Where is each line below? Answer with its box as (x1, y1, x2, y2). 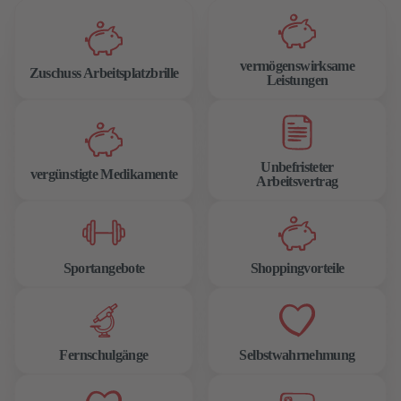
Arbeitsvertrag (256, 174, 338, 189)
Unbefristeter (260, 159, 334, 175)
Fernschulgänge (59, 347, 149, 363)
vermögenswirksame (239, 58, 355, 73)
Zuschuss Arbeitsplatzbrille (29, 65, 179, 81)
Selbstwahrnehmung (239, 347, 355, 363)
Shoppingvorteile (250, 260, 345, 276)
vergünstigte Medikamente (30, 166, 178, 182)
